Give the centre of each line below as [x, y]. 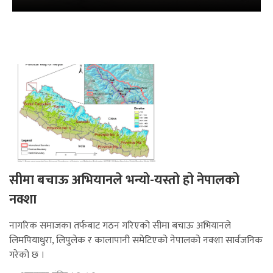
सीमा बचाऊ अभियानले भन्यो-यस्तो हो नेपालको [124, 180]
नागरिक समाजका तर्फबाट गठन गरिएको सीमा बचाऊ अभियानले [120, 226]
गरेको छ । [27, 255]
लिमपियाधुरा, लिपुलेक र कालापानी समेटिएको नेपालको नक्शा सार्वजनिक [136, 241]
